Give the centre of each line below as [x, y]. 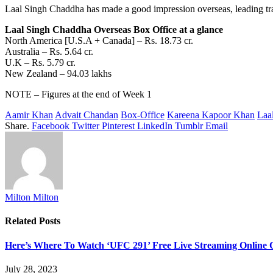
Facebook [51, 126]
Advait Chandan [87, 115]
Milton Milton [32, 197]
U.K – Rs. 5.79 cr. [40, 62]
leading [249, 9]
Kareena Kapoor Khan [211, 115]
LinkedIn [155, 126]
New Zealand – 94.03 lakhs [58, 73]
